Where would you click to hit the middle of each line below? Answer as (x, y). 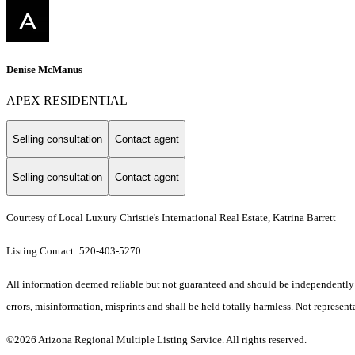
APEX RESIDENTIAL (67, 100)
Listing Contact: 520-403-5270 (75, 251)
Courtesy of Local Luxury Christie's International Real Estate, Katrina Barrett (171, 218)
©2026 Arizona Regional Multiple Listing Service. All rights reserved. (157, 340)
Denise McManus (44, 69)
